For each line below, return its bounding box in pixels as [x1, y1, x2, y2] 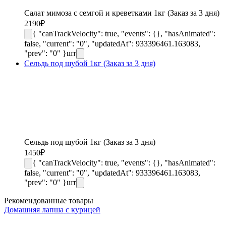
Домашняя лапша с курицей [4, 205, 100, 214]
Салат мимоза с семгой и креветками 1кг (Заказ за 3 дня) [24, 8, 219, 17]
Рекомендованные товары [4, 196, 93, 205]
